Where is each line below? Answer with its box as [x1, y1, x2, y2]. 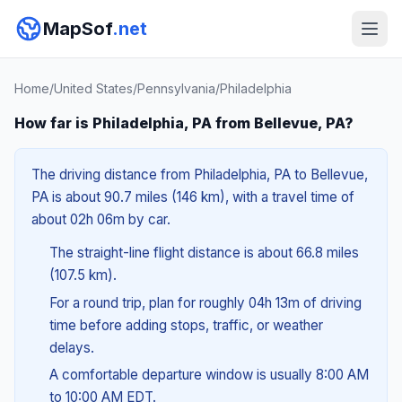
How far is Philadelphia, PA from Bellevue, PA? [14, 114, 354, 132]
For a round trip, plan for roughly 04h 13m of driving [48, 293, 362, 311]
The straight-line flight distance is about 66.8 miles [48, 244, 359, 261]
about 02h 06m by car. [31, 211, 170, 228]
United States [54, 81, 133, 96]
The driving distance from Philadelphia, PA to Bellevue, [31, 166, 368, 183]
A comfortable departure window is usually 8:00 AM [48, 366, 369, 384]
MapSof [43, 18, 112, 39]
